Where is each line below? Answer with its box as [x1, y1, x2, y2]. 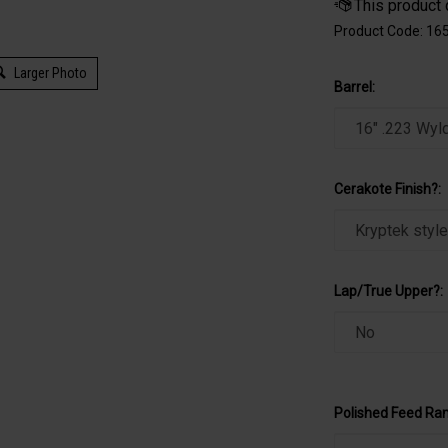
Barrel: [334, 79, 375, 95]
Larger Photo [10, 65, 87, 82]
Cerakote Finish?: [334, 181, 441, 197]
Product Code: [334, 23, 423, 39]
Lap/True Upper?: [334, 283, 443, 299]
